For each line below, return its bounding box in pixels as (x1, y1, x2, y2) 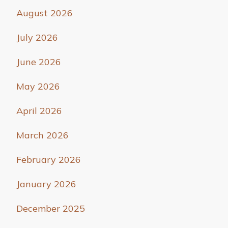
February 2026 (16, 154, 81, 166)
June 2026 (16, 56, 61, 68)
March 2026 (16, 129, 69, 141)
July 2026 (16, 32, 58, 44)
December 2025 (16, 203, 85, 215)
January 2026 (16, 178, 76, 190)
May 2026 (16, 80, 60, 93)
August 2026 (16, 7, 73, 19)
